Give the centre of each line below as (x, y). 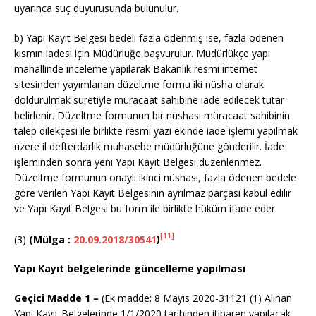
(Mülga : (51, 239)
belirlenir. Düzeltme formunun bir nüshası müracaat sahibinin (152, 115)
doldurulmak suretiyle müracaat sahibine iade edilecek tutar (149, 99)
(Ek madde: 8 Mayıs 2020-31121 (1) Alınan (195, 298)
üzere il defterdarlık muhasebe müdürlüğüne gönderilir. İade (149, 146)
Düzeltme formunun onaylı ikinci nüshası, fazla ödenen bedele (155, 177)
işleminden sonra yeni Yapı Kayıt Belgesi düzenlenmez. (138, 162)
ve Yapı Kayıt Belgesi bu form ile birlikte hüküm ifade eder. (146, 208)
